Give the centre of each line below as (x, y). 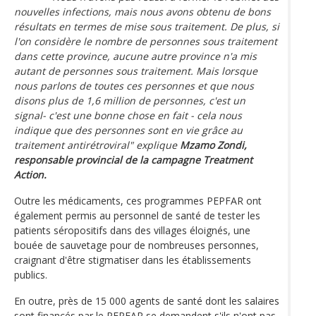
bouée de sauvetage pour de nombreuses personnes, (136, 245)
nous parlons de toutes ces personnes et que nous (134, 85)
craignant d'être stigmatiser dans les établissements (133, 260)
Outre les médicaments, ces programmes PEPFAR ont (138, 200)
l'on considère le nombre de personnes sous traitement (146, 41)
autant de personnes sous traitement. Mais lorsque (136, 71)
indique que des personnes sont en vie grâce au (128, 130)
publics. (31, 274)
